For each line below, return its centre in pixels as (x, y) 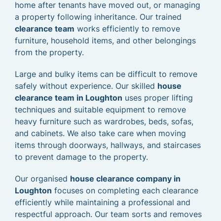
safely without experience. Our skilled (86, 86)
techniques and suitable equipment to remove (100, 110)
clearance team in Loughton (69, 98)
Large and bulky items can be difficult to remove (106, 74)
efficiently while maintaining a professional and (103, 202)
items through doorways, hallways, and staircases (108, 145)
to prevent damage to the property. (81, 157)
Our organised (42, 179)
